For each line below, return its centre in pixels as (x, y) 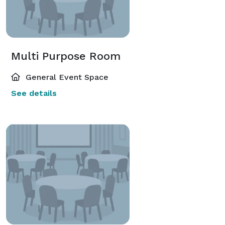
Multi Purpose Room (66, 56)
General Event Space (66, 77)
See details (34, 93)
